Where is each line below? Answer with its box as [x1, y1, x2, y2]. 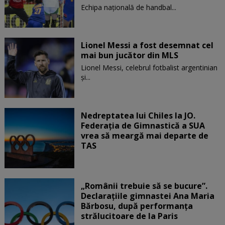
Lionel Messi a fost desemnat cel [80, 39, 213, 51]
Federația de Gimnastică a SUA [80, 120, 205, 131]
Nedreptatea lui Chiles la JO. [80, 109, 195, 121]
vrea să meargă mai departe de [80, 130, 208, 141]
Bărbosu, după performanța [80, 200, 193, 211]
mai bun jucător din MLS [80, 49, 178, 61]
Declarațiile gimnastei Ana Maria [80, 190, 214, 201]
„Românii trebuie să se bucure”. [80, 180, 207, 191]
